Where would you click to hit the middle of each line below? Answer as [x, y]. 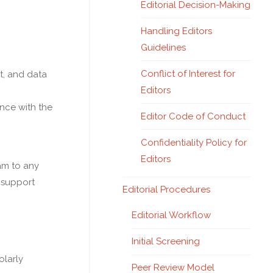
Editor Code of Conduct [193, 116]
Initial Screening [166, 241]
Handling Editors [176, 31]
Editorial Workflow [171, 215]
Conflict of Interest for [188, 73]
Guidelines [163, 47]
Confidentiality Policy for [194, 142]
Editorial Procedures [166, 190]
